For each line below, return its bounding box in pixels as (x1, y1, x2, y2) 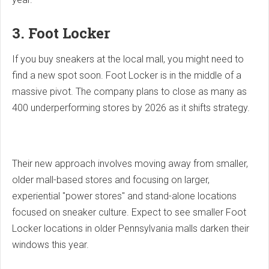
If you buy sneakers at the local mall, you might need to (12, 53, 244, 65)
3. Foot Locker (12, 23, 110, 43)
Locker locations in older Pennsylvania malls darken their (12, 223, 249, 235)
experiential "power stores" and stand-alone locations (12, 190, 237, 202)
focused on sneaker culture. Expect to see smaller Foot (12, 207, 246, 219)
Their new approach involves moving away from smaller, (12, 158, 248, 170)
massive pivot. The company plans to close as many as (12, 86, 247, 98)
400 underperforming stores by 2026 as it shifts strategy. (12, 102, 250, 114)
